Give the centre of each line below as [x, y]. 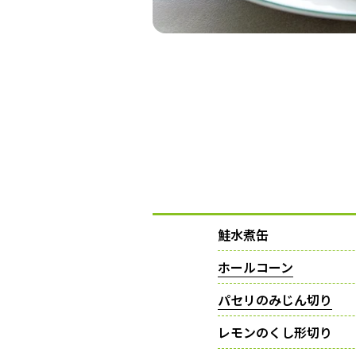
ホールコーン [255, 267]
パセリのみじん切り [275, 300]
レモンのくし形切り [275, 332]
